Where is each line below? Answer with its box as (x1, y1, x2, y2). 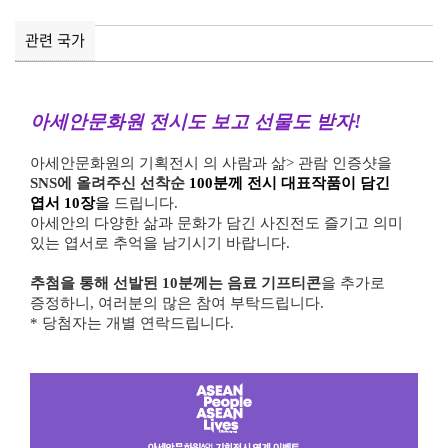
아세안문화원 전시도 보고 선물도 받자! (30, 111, 366, 132)
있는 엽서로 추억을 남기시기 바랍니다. (30, 235, 294, 251)
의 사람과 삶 (203, 155, 286, 171)
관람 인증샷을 (298, 155, 392, 171)
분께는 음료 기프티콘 (178, 275, 321, 291)
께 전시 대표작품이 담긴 (228, 175, 390, 191)
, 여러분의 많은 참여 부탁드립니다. (90, 295, 328, 311)
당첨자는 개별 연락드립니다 (42, 315, 230, 331)
